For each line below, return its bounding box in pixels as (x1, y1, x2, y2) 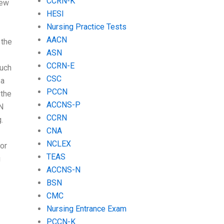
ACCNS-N (46, 164, 80, 174)
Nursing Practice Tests (46, 21, 126, 31)
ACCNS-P (46, 99, 80, 109)
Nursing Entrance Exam (46, 203, 126, 213)
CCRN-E (46, 60, 74, 70)
